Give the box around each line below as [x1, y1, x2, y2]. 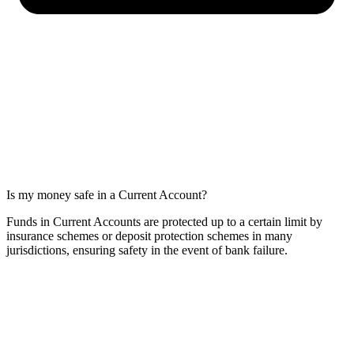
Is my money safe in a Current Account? [6, 188, 207, 202]
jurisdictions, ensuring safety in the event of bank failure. [6, 243, 288, 258]
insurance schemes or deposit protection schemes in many [6, 229, 292, 243]
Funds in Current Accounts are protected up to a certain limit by [6, 215, 322, 229]
